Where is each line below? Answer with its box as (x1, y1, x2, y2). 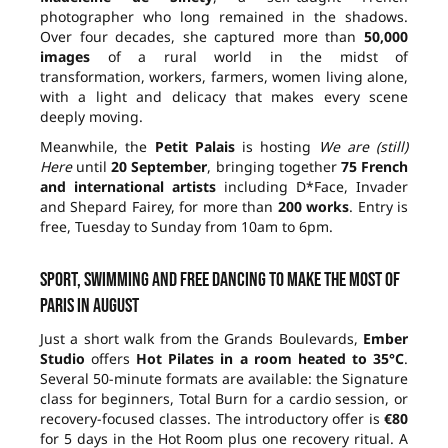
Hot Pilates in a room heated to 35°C (136, 349, 405, 369)
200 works (277, 197, 350, 217)
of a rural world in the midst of (90, 47, 408, 67)
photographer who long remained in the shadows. (40, 7, 408, 27)
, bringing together (207, 157, 341, 177)
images (40, 47, 90, 67)
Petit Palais (154, 137, 235, 157)
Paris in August (40, 294, 139, 319)
